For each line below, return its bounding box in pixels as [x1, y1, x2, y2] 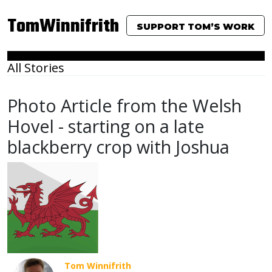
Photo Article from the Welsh [7, 93, 242, 117]
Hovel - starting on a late [7, 114, 205, 138]
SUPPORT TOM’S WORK [137, 21, 254, 32]
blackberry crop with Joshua [7, 135, 229, 158]
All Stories [7, 59, 64, 76]
